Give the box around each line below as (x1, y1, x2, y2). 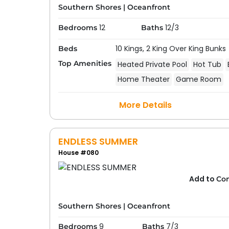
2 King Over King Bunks (146, 43, 226, 54)
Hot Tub (193, 59, 221, 70)
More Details (119, 99, 172, 111)
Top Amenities (58, 59, 111, 68)
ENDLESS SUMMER (58, 135, 138, 148)
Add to (189, 174, 217, 184)
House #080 (58, 148, 99, 157)
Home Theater (117, 74, 170, 84)
